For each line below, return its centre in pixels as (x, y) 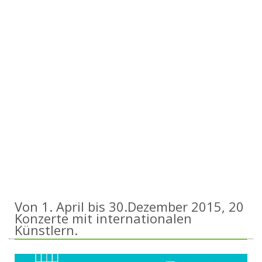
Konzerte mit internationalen (103, 218)
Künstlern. (46, 230)
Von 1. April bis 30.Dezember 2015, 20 (129, 206)
